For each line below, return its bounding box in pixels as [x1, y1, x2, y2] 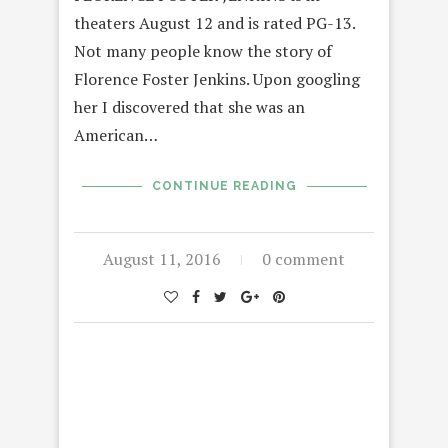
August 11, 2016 [103, 248, 221, 271]
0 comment [262, 248, 345, 271]
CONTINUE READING [151, 179, 297, 194]
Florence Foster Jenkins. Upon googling [74, 68, 360, 91]
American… [74, 124, 158, 147]
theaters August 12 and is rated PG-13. [74, 12, 355, 35]
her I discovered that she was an [74, 96, 305, 119]
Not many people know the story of [74, 40, 332, 63]
